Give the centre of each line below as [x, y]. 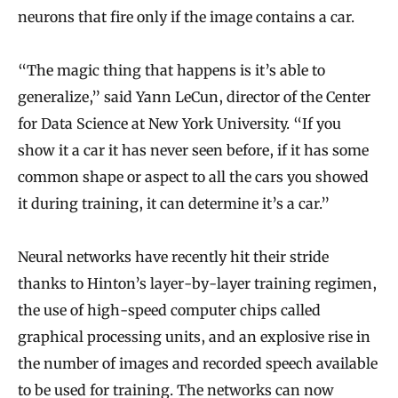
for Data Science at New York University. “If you [179, 124]
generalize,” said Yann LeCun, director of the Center [194, 97]
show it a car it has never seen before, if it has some [193, 151]
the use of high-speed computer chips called [169, 310]
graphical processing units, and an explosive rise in [194, 337]
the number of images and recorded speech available [198, 364]
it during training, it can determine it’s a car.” [174, 204]
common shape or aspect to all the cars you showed [193, 177]
